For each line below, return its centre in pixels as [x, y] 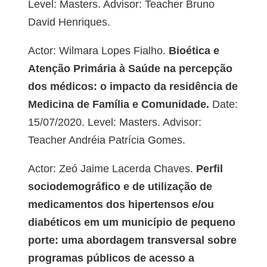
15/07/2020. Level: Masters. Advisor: [114, 122]
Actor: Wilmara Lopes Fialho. [97, 51]
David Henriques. [69, 22]
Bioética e [192, 51]
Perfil [208, 169]
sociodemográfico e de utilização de [120, 187]
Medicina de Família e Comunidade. [118, 105]
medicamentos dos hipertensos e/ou [121, 205]
